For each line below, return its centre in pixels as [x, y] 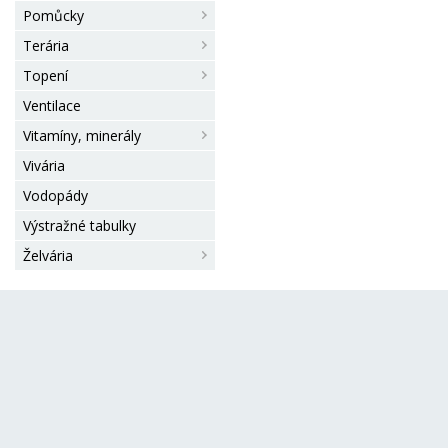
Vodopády [55, 195]
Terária [46, 45]
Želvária [48, 255]
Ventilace [52, 105]
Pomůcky [53, 15]
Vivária [44, 165]
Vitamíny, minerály [82, 135]
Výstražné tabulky [79, 225]
